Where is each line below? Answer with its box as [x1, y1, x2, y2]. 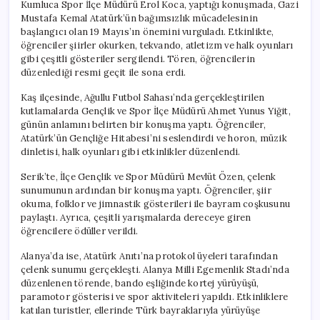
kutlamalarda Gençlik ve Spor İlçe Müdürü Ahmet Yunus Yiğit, [21, 104, 291, 117]
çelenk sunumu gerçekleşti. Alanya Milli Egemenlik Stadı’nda [21, 263, 289, 276]
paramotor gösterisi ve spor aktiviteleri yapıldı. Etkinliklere [21, 290, 289, 303]
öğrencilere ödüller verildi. [21, 224, 139, 237]
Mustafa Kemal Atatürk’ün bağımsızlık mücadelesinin [21, 11, 258, 24]
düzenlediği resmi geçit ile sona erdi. [21, 66, 186, 79]
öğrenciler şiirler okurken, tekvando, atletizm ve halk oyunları [21, 39, 294, 51]
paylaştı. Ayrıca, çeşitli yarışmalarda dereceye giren [21, 211, 251, 224]
